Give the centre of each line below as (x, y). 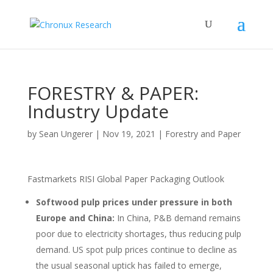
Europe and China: (76, 218)
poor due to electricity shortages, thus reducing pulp (138, 234)
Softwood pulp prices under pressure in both (134, 202)
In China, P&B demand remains (179, 218)
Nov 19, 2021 (129, 134)
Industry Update (98, 111)
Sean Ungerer (66, 134)
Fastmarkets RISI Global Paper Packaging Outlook (126, 179)
